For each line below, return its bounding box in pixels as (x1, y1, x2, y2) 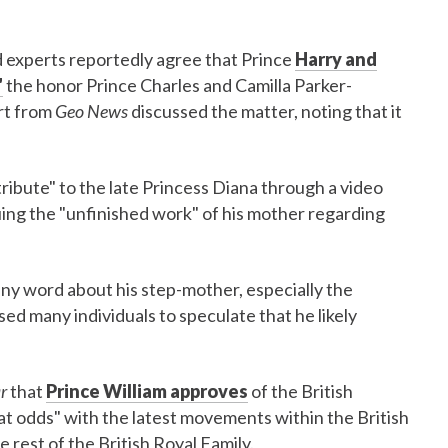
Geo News (55, 100, 131, 122)
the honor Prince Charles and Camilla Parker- (3, 74, 352, 96)
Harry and (295, 48, 377, 70)
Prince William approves (46, 380, 248, 402)
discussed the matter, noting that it (131, 100, 402, 122)
